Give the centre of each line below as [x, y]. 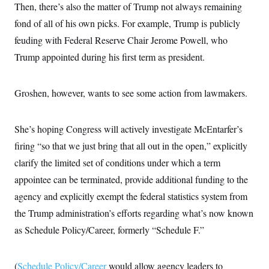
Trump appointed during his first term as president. [110, 57]
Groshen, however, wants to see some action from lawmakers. [131, 93]
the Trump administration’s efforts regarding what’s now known [134, 213]
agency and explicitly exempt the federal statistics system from [131, 196]
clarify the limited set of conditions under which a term [117, 162]
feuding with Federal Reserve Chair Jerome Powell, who [121, 40]
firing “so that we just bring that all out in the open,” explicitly [131, 146]
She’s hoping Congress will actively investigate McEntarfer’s [128, 129]
